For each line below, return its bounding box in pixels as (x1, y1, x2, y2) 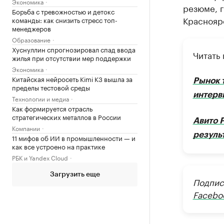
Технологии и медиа (12, 93, 69, 103)
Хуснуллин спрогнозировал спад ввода (12, 44, 135, 54)
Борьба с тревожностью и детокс (12, 6, 114, 16)
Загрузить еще (49, 171, 100, 178)
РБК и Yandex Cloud (12, 152, 68, 162)
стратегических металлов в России (12, 111, 121, 121)
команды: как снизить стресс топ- (12, 14, 117, 24)
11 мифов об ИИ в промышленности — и (12, 132, 135, 142)
